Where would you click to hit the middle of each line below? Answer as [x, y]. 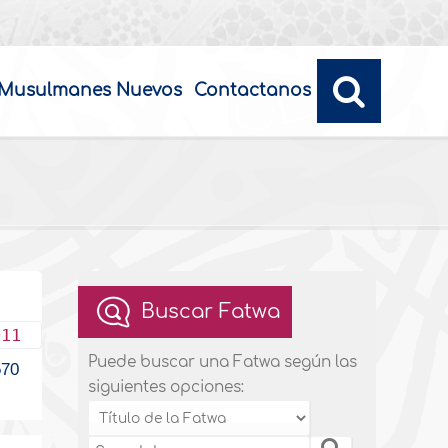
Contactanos [252, 90]
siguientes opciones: [166, 387]
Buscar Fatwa [211, 311]
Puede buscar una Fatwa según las [223, 362]
